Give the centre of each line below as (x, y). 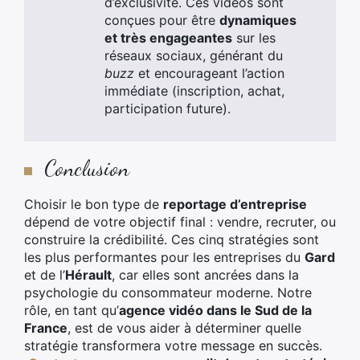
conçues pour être (162, 20)
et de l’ (45, 275)
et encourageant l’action (209, 73)
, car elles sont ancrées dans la (205, 275)
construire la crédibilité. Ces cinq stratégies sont (172, 239)
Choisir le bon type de (94, 204)
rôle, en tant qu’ (72, 310)
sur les (254, 38)
